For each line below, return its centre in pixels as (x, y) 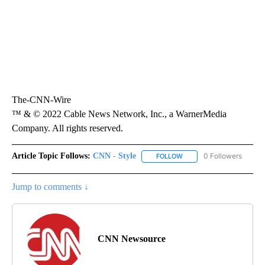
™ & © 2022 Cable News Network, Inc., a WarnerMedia (119, 114)
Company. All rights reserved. (67, 128)
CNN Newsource (132, 238)
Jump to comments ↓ (50, 186)
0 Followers (223, 156)
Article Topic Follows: (51, 156)
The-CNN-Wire (41, 100)
